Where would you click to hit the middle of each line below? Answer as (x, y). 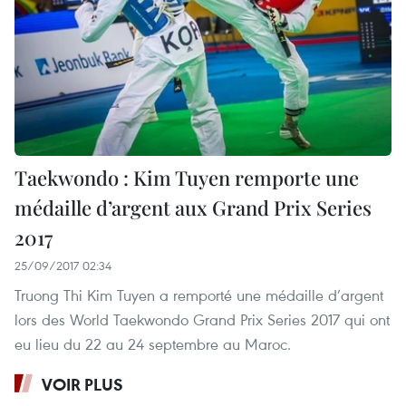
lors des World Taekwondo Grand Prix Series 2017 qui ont (202, 319)
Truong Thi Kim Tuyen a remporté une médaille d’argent (199, 295)
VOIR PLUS (82, 384)
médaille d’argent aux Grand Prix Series (193, 207)
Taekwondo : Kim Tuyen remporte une (187, 177)
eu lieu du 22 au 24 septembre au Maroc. (153, 343)
